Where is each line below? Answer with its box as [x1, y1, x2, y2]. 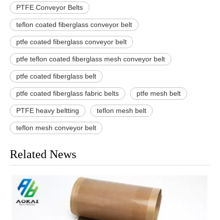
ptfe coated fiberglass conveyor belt [16, 38, 127, 46]
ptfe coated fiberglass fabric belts [16, 89, 119, 98]
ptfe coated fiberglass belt [16, 72, 96, 81]
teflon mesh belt [97, 107, 146, 115]
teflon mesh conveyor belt [16, 124, 96, 132]
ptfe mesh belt [137, 89, 181, 98]
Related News [10, 148, 76, 161]
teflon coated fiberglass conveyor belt [16, 21, 132, 29]
